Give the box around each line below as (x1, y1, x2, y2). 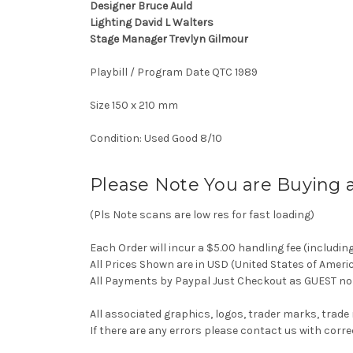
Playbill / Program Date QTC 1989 (90, 65, 258, 79)
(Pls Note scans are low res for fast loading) (90, 207, 314, 221)
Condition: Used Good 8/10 (90, 131, 227, 145)
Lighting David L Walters (90, 15, 214, 29)
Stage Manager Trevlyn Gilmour (90, 32, 248, 46)
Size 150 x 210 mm (90, 98, 180, 112)
